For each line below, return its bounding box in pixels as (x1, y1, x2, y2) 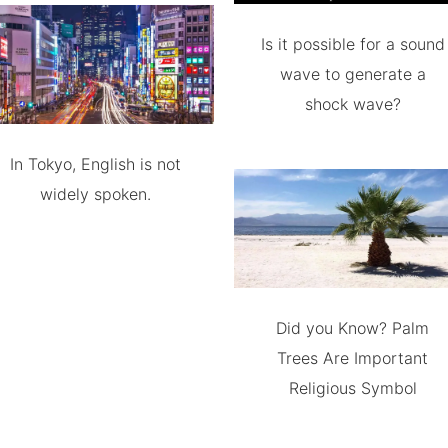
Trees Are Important (277, 347, 429, 368)
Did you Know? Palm (276, 317, 430, 338)
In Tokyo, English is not (9, 154, 181, 174)
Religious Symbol (288, 377, 417, 398)
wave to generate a (279, 64, 426, 84)
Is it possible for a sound (260, 34, 445, 54)
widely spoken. (39, 184, 151, 204)
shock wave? (304, 94, 401, 114)
